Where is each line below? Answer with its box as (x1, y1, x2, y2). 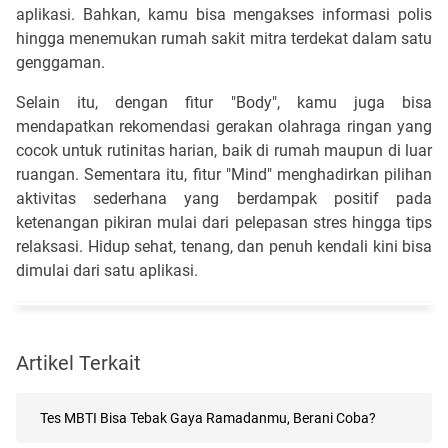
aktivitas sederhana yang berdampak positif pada (16, 188, 432, 208)
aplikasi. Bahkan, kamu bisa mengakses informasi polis (16, 4, 432, 24)
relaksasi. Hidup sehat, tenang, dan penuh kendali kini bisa (16, 236, 432, 256)
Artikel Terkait (16, 350, 141, 375)
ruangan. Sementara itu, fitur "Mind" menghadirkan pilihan (16, 164, 432, 184)
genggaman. (16, 52, 109, 72)
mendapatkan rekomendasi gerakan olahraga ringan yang (16, 116, 432, 136)
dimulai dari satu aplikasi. (16, 260, 198, 280)
